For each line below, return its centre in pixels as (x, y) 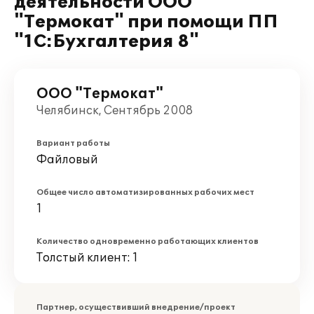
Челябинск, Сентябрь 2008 (115, 111)
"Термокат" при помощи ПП (146, 22)
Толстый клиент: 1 (87, 258)
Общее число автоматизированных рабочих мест (145, 192)
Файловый (67, 160)
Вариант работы (73, 143)
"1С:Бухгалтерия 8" (107, 42)
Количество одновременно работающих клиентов (148, 241)
